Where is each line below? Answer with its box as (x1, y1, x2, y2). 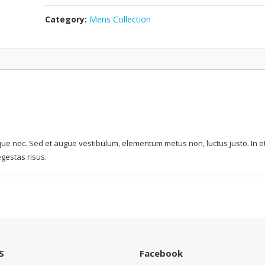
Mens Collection (89, 14, 151, 25)
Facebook (140, 247, 183, 260)
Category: (45, 14, 90, 25)
